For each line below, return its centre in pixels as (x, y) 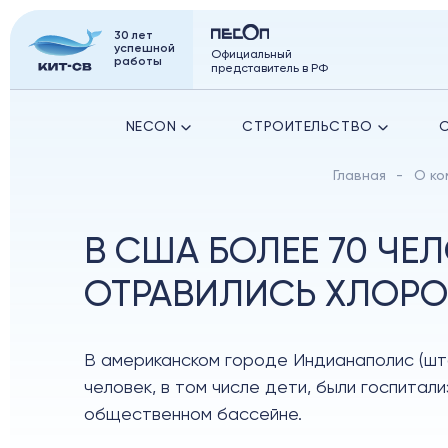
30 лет (133, 36)
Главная (359, 176)
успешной (144, 49)
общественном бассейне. (193, 415)
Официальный (251, 54)
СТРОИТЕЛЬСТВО (307, 127)
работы (138, 62)
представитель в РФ (269, 68)
